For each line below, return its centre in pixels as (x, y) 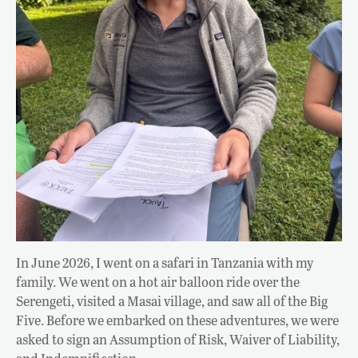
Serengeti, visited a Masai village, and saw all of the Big (172, 300)
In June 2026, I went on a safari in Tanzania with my (165, 262)
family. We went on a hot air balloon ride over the (158, 281)
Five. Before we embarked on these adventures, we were (177, 320)
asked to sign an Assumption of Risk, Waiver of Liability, (178, 339)
